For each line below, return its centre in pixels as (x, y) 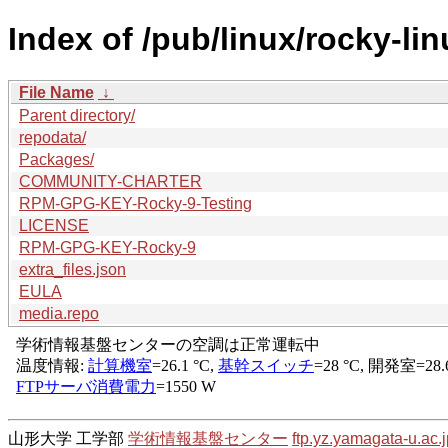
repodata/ (52, 137)
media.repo (59, 313)
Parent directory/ (77, 115)
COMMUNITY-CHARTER (110, 181)
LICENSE (54, 225)
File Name (56, 92)
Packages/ (56, 159)
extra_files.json (72, 269)
